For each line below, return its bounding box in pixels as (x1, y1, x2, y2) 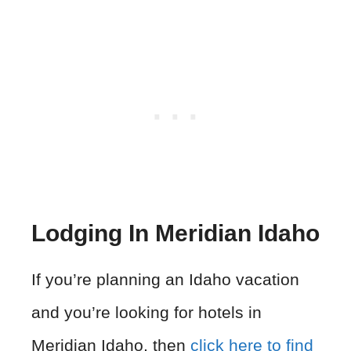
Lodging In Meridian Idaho (31, 219, 320, 246)
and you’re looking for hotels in (31, 302, 262, 321)
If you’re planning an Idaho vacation (31, 270, 299, 288)
